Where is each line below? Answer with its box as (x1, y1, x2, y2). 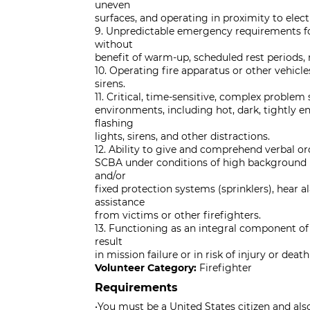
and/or (95, 170, 126, 182)
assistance (95, 196, 145, 208)
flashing (95, 117, 134, 129)
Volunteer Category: (95, 262, 197, 274)
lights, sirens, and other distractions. (95, 130, 270, 143)
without (95, 38, 133, 51)
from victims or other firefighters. (95, 209, 261, 221)
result (95, 235, 122, 248)
